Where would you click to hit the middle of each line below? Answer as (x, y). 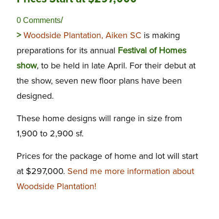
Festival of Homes (151, 50)
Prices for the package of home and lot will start (107, 156)
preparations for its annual (66, 50)
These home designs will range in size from (99, 118)
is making (160, 35)
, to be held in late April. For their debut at (116, 65)
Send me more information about (131, 171)
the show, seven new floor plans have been (99, 80)
